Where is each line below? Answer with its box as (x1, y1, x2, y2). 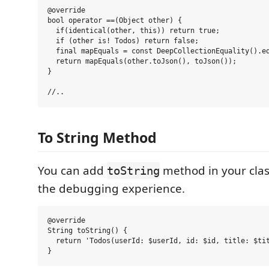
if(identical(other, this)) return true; (47, 26, 220, 35)
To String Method (38, 128, 157, 148)
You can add (38, 163, 107, 179)
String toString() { (47, 226, 127, 235)
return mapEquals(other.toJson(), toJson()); (47, 57, 237, 66)
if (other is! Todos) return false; (47, 37, 199, 46)
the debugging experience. (38, 181, 185, 197)
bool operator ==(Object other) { (47, 16, 182, 25)
